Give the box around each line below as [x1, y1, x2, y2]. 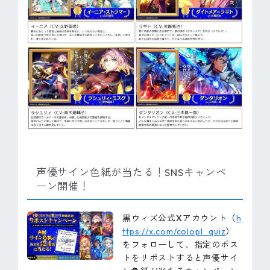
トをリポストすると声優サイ [122, 252, 239, 263]
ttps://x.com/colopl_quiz [122, 225, 226, 237]
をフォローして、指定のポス [122, 239, 239, 250]
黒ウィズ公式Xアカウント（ [122, 212, 236, 224]
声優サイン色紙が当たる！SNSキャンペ [36, 165, 227, 178]
